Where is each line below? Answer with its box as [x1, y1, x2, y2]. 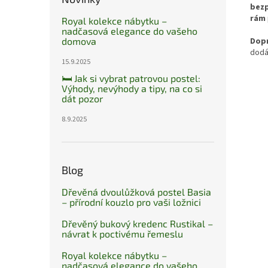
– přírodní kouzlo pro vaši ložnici [62, 196, 201, 208]
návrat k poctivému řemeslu [62, 228, 183, 240]
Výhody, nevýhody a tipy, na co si [62, 83, 202, 95]
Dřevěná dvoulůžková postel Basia [62, 186, 211, 198]
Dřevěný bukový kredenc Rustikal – [62, 218, 213, 230]
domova [62, 35, 96, 47]
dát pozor [62, 93, 103, 105]
